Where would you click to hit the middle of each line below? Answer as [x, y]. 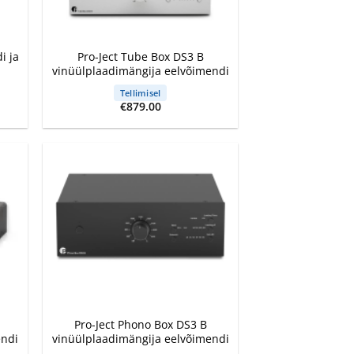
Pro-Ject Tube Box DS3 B [140, 57]
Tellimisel [141, 92]
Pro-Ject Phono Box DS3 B [140, 324]
